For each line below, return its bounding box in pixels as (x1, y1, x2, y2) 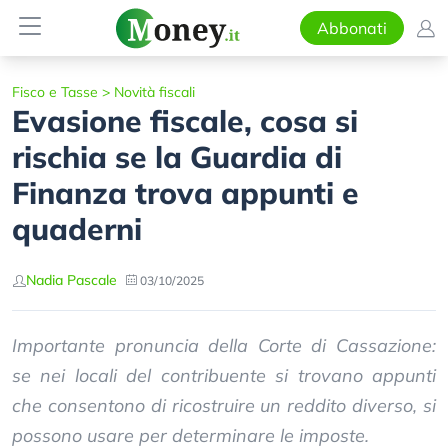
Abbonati (316, 18, 387, 38)
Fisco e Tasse (12, 83, 98, 101)
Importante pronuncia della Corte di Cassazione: (12, 334, 436, 357)
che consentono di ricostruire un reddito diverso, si (12, 394, 436, 417)
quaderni (12, 210, 142, 248)
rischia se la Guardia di (12, 138, 342, 176)
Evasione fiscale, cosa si (12, 102, 358, 140)
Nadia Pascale (26, 271, 117, 289)
